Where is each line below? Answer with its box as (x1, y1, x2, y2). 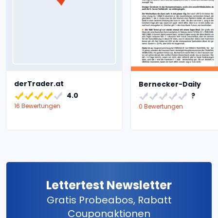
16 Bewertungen (14, 102, 60, 110)
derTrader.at (14, 79, 64, 89)
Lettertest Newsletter (46, 177, 172, 194)
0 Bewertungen (139, 102, 183, 111)
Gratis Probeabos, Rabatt (46, 193, 172, 207)
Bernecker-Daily (139, 79, 201, 90)
